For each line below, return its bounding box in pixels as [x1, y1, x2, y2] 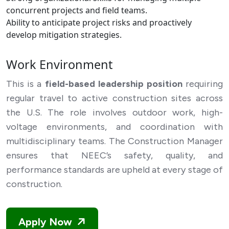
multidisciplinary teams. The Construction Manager [6, 135, 223, 147]
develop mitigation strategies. [6, 29, 122, 40]
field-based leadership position [44, 78, 182, 89]
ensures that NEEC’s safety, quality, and [6, 150, 223, 161]
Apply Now [18, 216, 75, 228]
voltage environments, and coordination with [6, 121, 223, 132]
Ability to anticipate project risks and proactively [6, 17, 192, 28]
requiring [182, 78, 223, 89]
